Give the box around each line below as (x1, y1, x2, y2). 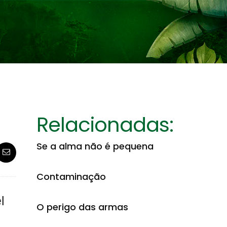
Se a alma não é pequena (36, 140, 154, 153)
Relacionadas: (36, 110, 173, 139)
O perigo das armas (36, 201, 128, 213)
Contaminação (36, 170, 106, 183)
